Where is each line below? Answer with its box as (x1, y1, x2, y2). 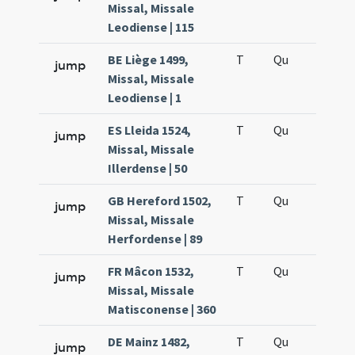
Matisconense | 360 (108, 301, 216, 317)
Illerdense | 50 (108, 160, 188, 176)
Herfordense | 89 (108, 231, 203, 246)
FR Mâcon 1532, (108, 263, 195, 279)
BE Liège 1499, (108, 52, 189, 67)
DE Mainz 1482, (108, 334, 191, 349)
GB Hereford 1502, (108, 193, 212, 208)
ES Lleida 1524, (108, 122, 192, 138)
